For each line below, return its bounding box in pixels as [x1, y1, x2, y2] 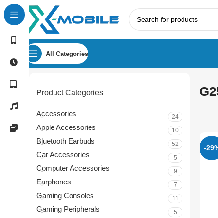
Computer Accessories [36, 164, 109, 172]
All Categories [46, 50, 88, 57]
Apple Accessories [36, 123, 96, 131]
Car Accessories [36, 150, 90, 159]
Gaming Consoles [36, 191, 94, 200]
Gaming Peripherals [36, 205, 100, 213]
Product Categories [36, 89, 103, 97]
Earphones [36, 178, 71, 186]
